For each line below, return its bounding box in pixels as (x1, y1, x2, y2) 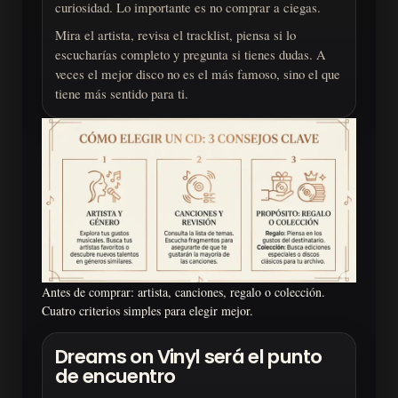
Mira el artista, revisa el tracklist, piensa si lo (55, 25, 296, 44)
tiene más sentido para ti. (55, 84, 188, 102)
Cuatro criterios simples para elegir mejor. (42, 302, 253, 320)
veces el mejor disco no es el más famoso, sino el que (55, 64, 340, 83)
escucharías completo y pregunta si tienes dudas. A (55, 44, 326, 63)
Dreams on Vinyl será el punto (55, 343, 322, 371)
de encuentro (55, 362, 176, 391)
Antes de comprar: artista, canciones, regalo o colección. (42, 283, 325, 301)
